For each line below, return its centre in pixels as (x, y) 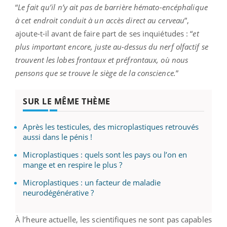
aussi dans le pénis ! (58, 137)
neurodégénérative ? (58, 192)
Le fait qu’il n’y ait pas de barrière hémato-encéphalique (113, 7)
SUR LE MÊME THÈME (67, 101)
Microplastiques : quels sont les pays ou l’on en (105, 154)
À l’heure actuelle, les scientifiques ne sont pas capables (113, 219)
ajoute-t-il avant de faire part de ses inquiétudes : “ (104, 33)
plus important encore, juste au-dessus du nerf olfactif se (112, 46)
